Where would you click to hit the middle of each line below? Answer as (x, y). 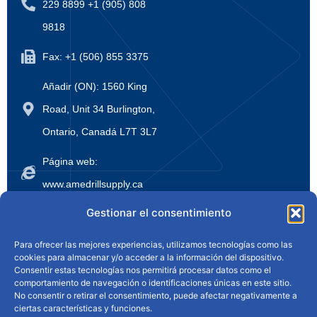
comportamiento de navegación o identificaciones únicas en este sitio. (153, 283)
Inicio (71, 224)
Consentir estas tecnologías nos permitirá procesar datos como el (143, 270)
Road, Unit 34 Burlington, (99, 109)
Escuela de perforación (190, 252)
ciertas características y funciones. (83, 308)
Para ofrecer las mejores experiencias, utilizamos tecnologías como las (153, 244)
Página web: (70, 161)
